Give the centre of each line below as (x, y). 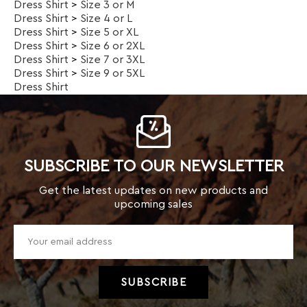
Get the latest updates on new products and (153, 88)
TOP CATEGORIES (143, 237)
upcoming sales (153, 101)
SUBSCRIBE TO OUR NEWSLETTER (153, 64)
